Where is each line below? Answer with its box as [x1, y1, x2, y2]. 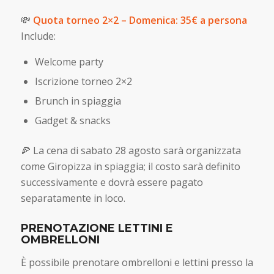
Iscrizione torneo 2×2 [34, 75, 132, 89]
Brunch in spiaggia [34, 94, 121, 108]
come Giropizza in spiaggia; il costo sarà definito [20, 160, 240, 174]
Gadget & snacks [34, 114, 111, 128]
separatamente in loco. [20, 191, 125, 206]
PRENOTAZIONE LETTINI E [20, 221, 173, 235]
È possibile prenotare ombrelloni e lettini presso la [20, 255, 253, 269]
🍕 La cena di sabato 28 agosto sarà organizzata [20, 144, 241, 158]
